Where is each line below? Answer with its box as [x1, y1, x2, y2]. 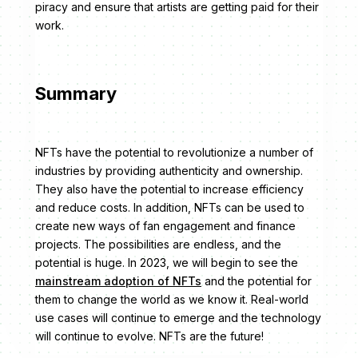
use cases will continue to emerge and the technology [35, 311, 321, 325]
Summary [35, 83, 117, 105]
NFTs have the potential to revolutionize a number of [35, 145, 313, 160]
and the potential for [201, 274, 312, 288]
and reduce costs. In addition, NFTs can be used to [35, 201, 304, 215]
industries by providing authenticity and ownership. [35, 164, 303, 178]
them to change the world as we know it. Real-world [35, 292, 308, 307]
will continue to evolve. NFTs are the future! [35, 329, 264, 344]
